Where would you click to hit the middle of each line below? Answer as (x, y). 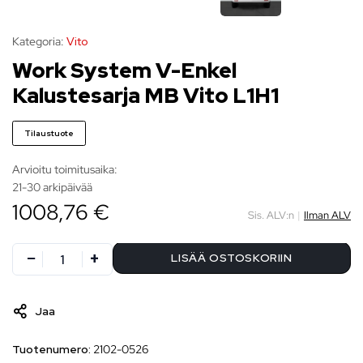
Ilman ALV (327, 215)
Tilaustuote (49, 134)
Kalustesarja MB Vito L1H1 (145, 96)
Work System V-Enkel (124, 71)
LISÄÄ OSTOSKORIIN (232, 258)
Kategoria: (38, 42)
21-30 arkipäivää (52, 188)
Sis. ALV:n (271, 215)
